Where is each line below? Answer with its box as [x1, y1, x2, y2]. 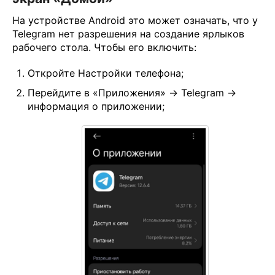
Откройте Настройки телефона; [28, 66, 184, 79]
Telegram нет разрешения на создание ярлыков [12, 27, 244, 40]
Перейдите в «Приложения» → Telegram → [28, 86, 236, 99]
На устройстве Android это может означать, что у [12, 14, 258, 26]
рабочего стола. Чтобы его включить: [12, 41, 196, 53]
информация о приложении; [28, 99, 165, 112]
